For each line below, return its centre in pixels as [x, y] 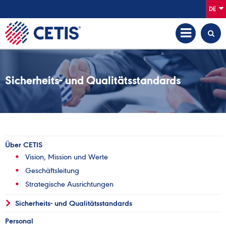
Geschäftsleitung [52, 171]
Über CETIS [24, 145]
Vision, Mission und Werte [67, 157]
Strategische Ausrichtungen [69, 184]
